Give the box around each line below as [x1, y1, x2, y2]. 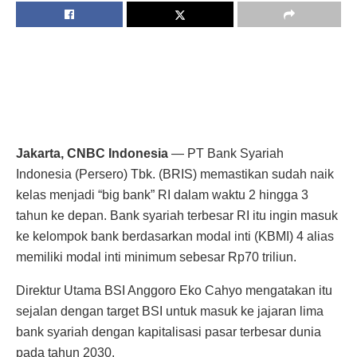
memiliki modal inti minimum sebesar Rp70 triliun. [16, 249, 296, 264]
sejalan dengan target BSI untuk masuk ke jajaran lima [16, 304, 324, 318]
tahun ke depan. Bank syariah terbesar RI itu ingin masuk [16, 208, 338, 222]
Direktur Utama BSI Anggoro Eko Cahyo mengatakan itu [16, 283, 332, 297]
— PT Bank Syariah [168, 146, 284, 160]
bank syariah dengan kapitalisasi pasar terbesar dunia [16, 324, 321, 339]
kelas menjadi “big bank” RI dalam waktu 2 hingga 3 [16, 187, 308, 202]
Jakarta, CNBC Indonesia [16, 146, 168, 160]
